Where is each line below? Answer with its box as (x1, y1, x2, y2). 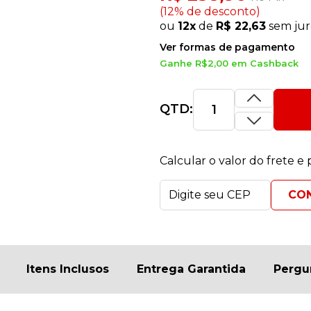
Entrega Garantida (137, 262, 246, 276)
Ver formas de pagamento (160, 40, 296, 53)
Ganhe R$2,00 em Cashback (160, 57, 299, 69)
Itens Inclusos (26, 262, 109, 276)
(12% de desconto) (160, 4, 261, 18)
